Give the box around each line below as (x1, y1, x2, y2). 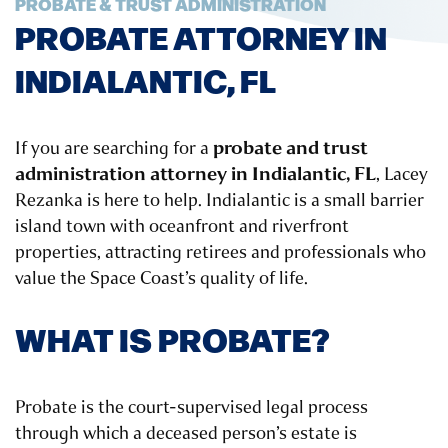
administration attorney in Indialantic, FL (15, 161, 376, 187)
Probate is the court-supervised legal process (15, 395, 368, 420)
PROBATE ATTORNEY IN (15, 13, 387, 60)
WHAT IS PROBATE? (15, 315, 330, 362)
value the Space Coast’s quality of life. (15, 266, 308, 291)
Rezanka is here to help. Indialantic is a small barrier (15, 188, 424, 213)
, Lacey (376, 162, 428, 187)
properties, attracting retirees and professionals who (15, 240, 426, 265)
